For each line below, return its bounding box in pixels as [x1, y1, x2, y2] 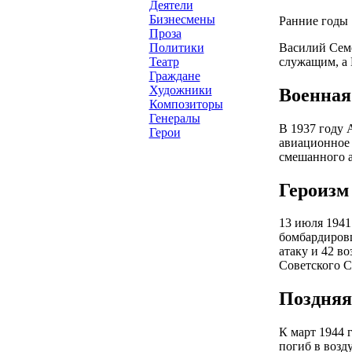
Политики [148, 41, 204, 54]
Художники [148, 83, 212, 97]
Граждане [148, 69, 200, 82]
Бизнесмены [148, 13, 215, 26]
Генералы [148, 112, 200, 125]
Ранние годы [278, 13, 348, 27]
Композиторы [148, 97, 223, 111]
